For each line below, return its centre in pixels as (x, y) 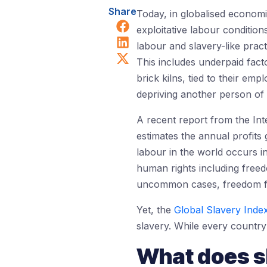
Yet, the (155, 210)
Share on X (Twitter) (192, 57)
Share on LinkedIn (185, 41)
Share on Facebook (190, 24)
